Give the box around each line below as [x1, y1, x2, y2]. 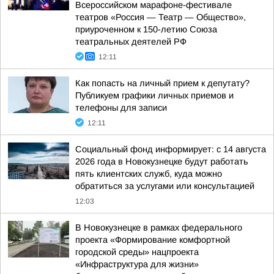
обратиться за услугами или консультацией [75, 181, 254, 191]
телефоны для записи [75, 103, 167, 113]
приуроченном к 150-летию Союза [75, 24, 217, 34]
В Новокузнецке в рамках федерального [75, 223, 242, 232]
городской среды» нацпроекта [75, 247, 199, 257]
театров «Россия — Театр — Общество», [75, 12, 246, 22]
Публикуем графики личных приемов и [75, 91, 234, 100]
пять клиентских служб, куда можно [75, 169, 222, 179]
